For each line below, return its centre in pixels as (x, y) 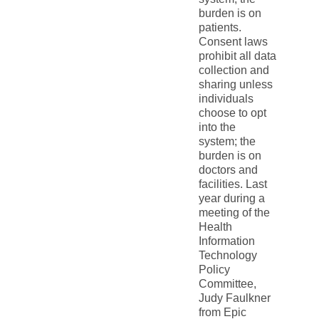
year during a (231, 198)
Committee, (227, 284)
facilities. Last (232, 184)
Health (215, 227)
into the (217, 127)
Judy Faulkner (234, 298)
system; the (227, 141)
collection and (234, 70)
